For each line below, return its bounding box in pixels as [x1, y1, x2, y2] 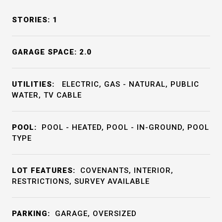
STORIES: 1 [12, 15, 57, 24]
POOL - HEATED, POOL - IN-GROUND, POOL [42, 123, 209, 132]
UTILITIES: [12, 80, 55, 89]
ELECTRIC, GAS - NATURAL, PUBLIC [59, 80, 199, 89]
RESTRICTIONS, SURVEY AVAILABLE [12, 177, 150, 186]
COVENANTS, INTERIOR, [80, 166, 173, 175]
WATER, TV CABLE [12, 91, 82, 100]
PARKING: [12, 209, 50, 218]
